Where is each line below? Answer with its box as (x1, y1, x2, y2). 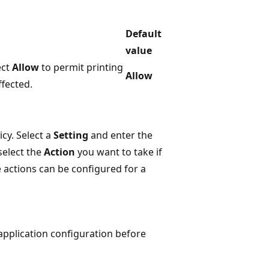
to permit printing (39, 60, 123, 74)
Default (125, 26, 162, 40)
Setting (53, 128, 88, 142)
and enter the (88, 128, 153, 142)
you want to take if (75, 145, 162, 159)
